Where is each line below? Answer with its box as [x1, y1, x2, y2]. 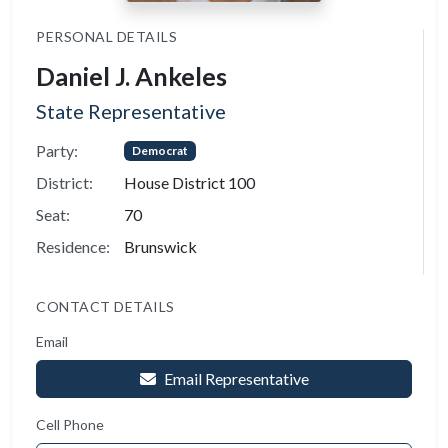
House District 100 [124, 173, 255, 192]
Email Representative [163, 369, 309, 388]
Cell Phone [36, 416, 104, 433]
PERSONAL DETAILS [36, 28, 177, 45]
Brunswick [124, 237, 197, 256]
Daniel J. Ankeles [36, 61, 227, 91]
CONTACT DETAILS [36, 298, 175, 315]
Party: [36, 141, 78, 160]
